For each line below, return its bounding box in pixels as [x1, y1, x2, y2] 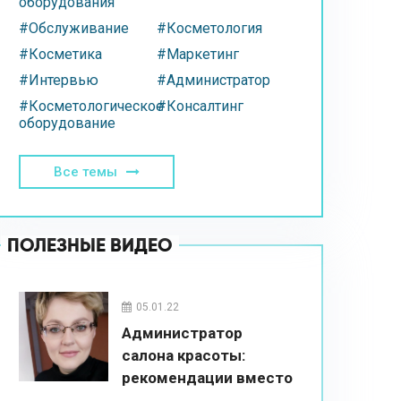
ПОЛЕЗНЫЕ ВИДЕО [7, 234, 173, 257]
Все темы [54, 164, 117, 180]
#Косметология [157, 20, 262, 37]
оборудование [19, 115, 115, 132]
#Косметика [19, 46, 102, 63]
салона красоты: [122, 346, 245, 364]
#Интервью [19, 72, 98, 89]
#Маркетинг [157, 46, 239, 63]
